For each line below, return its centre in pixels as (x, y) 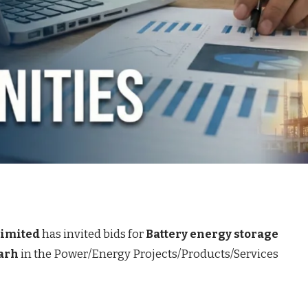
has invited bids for (93, 233)
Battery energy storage (212, 233)
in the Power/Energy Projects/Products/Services (149, 253)
